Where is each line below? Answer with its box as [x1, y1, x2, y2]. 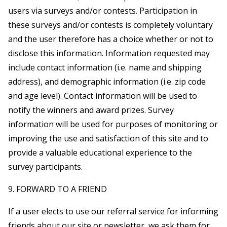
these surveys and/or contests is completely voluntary [8, 19, 213, 30]
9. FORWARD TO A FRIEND [8, 183, 107, 195]
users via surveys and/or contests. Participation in [8, 5, 197, 16]
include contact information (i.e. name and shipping [8, 61, 202, 73]
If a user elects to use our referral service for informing [8, 205, 218, 217]
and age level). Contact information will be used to [8, 90, 197, 101]
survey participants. [8, 161, 83, 172]
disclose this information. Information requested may [8, 47, 210, 59]
